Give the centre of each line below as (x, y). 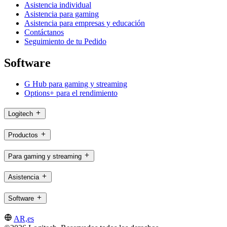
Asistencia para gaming (62, 14)
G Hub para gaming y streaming (76, 84)
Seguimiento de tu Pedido (65, 41)
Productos (23, 135)
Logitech (21, 114)
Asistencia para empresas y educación (85, 23)
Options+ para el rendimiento (71, 93)
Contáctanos (44, 32)
